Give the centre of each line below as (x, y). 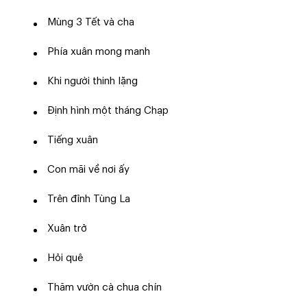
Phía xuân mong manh (98, 52)
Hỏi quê (65, 258)
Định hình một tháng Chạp (108, 111)
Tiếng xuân (72, 140)
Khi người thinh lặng (92, 82)
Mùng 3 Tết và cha (90, 23)
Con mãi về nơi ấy (88, 170)
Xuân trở (67, 229)
